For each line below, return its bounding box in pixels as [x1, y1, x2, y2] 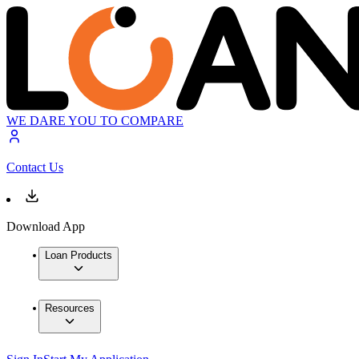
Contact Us [6, 160, 63, 175]
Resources [45, 302, 95, 315]
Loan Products [45, 249, 112, 262]
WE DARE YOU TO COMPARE [6, 114, 184, 128]
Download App [6, 220, 85, 234]
